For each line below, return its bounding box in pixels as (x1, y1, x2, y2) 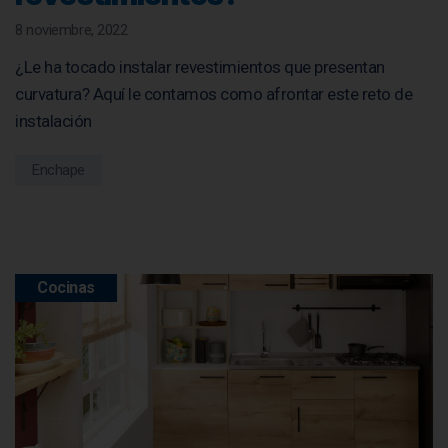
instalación (15, 110, 92, 131)
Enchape (32, 160, 85, 179)
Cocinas (37, 277, 95, 297)
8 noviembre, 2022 (15, 20, 128, 39)
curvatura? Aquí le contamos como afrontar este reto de (15, 83, 412, 104)
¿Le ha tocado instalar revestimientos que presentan (15, 56, 385, 77)
